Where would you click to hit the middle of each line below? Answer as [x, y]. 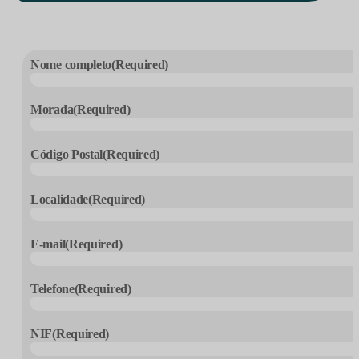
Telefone [52, 289]
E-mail [48, 244]
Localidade [59, 199]
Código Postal [67, 154]
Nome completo [71, 65]
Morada [52, 109]
